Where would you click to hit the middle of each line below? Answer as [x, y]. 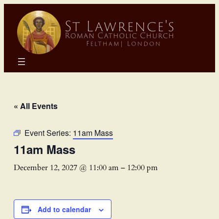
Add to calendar [64, 209]
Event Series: [49, 132]
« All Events [36, 106]
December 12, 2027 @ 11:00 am [66, 167]
